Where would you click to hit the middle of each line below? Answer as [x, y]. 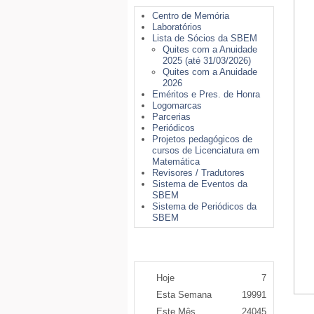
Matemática [176, 162]
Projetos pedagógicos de [202, 139]
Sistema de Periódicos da [204, 206]
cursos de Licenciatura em [206, 150]
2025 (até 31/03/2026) [207, 61]
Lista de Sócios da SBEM [205, 38]
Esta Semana [184, 295]
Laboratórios [177, 27]
